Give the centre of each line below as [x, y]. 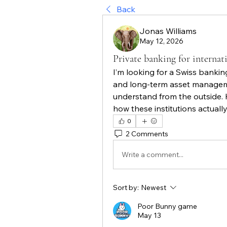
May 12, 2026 [161, 41]
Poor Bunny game [167, 206]
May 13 [149, 215]
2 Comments [147, 134]
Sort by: [126, 187]
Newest [154, 187]
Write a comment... [153, 154]
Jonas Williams [168, 31]
